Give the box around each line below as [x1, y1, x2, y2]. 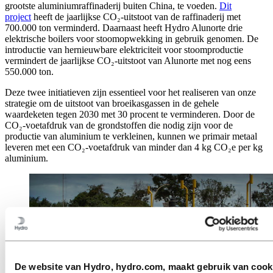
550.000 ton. [5, 66, 54, 77]
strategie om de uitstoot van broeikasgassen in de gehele [5, 97, 219, 108]
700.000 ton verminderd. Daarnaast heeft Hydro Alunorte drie [5, 22, 243, 33]
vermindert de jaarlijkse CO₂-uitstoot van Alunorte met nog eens [5, 55, 251, 66]
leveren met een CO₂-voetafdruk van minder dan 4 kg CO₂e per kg [5, 141, 263, 152]
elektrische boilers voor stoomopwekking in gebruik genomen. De [5, 33, 258, 44]
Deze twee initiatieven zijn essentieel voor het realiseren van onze [5, 87, 256, 97]
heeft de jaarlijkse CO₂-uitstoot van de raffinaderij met [31, 11, 241, 22]
